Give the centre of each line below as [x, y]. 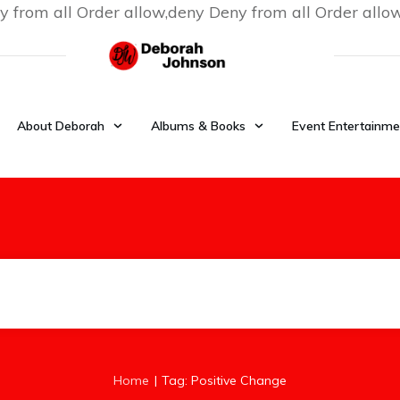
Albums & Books [198, 126]
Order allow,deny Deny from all [196, 12]
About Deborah [60, 126]
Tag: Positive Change [224, 380]
